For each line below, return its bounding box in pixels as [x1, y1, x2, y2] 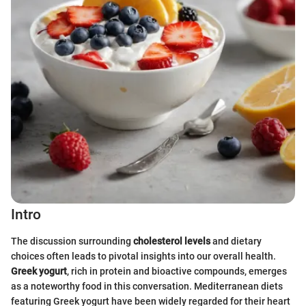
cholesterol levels [133, 235, 210, 247]
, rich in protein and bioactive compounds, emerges [67, 265, 287, 277]
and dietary [210, 235, 262, 247]
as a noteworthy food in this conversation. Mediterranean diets [11, 280, 283, 292]
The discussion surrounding [11, 235, 133, 247]
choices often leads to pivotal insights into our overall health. [11, 250, 276, 262]
